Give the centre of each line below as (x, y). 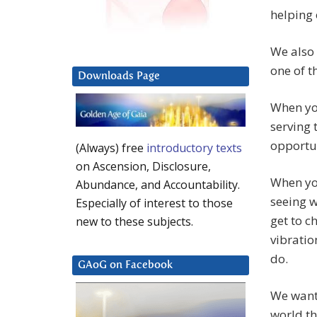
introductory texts (194, 148)
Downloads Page (119, 76)
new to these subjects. (134, 222)
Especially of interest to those (154, 203)
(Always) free (111, 148)
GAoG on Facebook (125, 265)
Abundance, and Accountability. (158, 185)
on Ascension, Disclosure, (143, 167)
